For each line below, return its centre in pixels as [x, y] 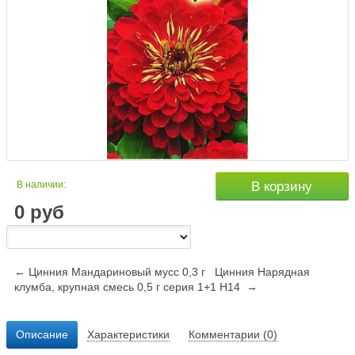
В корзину [282, 187]
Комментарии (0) [233, 335]
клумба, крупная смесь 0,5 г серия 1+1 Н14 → [136, 287]
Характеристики [128, 335]
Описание [42, 335]
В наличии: [41, 185]
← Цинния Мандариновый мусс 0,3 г [110, 272]
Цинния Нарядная [262, 272]
